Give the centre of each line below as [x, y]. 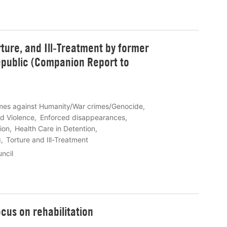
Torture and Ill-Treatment [47, 139]
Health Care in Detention [55, 128]
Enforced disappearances [82, 117]
